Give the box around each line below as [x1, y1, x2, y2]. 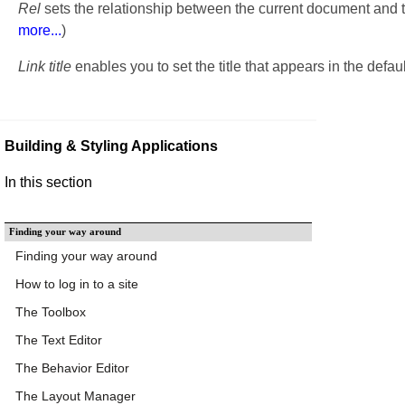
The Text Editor [15, 332, 102, 347]
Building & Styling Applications [5, 137, 221, 154]
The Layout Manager [15, 388, 136, 403]
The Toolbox [15, 304, 86, 319]
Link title [18, 58, 71, 74]
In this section [5, 174, 92, 190]
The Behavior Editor [15, 360, 129, 375]
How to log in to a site [15, 276, 138, 291]
